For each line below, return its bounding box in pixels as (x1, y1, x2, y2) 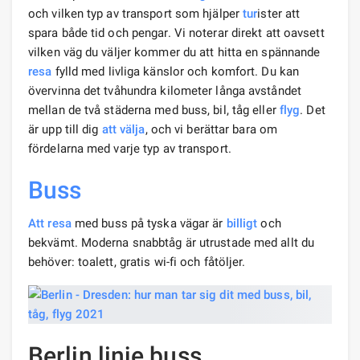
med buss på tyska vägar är (71, 215, 227, 231)
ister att (257, 6, 301, 21)
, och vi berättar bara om (145, 121, 278, 137)
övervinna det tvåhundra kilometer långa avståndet (28, 83, 301, 98)
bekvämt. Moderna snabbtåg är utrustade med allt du (28, 235, 315, 250)
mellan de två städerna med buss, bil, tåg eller (28, 102, 280, 117)
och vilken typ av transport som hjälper (28, 6, 243, 21)
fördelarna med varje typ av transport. (28, 141, 231, 156)
